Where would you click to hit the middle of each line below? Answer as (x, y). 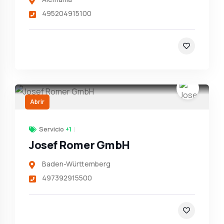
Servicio (52, 129)
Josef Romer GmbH (79, 145)
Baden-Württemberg (76, 164)
